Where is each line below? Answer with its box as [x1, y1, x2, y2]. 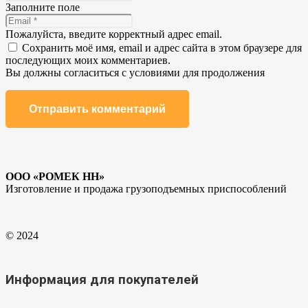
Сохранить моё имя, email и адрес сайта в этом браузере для [22, 42, 302, 54]
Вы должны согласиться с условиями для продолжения [5, 67, 265, 79]
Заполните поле [5, 1, 80, 14]
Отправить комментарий [29, 103, 166, 115]
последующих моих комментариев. [5, 54, 170, 67]
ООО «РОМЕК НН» [5, 170, 104, 183]
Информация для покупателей [5, 272, 199, 287]
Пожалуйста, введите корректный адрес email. [5, 28, 222, 41]
